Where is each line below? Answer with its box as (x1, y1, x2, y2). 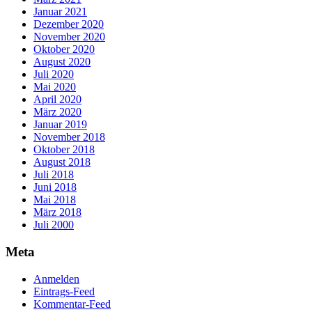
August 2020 (33, 56, 91, 68)
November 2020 (33, 31, 105, 43)
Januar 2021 (33, 6, 87, 18)
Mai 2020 (33, 81, 76, 93)
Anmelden (33, 272, 79, 285)
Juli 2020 (33, 68, 74, 81)
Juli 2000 (33, 219, 74, 231)
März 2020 (33, 106, 81, 118)
